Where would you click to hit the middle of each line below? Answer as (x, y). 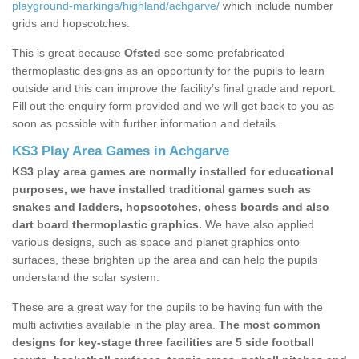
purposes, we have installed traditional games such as (161, 190)
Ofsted (143, 53)
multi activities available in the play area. (114, 325)
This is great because (68, 53)
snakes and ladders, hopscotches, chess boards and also (171, 207)
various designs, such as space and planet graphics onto (156, 242)
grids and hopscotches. (71, 24)
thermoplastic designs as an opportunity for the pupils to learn (168, 71)
